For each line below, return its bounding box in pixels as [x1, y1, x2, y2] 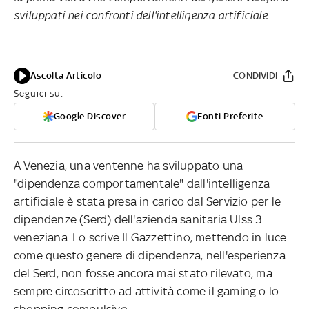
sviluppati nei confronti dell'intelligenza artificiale [14, 8, 268, 22]
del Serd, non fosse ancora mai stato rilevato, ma [14, 266, 272, 280]
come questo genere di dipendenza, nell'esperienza [14, 248, 286, 262]
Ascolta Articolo [30, 70, 101, 81]
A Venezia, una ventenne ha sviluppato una [14, 158, 243, 172]
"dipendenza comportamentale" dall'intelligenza [14, 176, 270, 190]
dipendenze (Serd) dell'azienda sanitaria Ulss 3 [14, 212, 263, 226]
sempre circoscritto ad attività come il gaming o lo [14, 283, 279, 298]
